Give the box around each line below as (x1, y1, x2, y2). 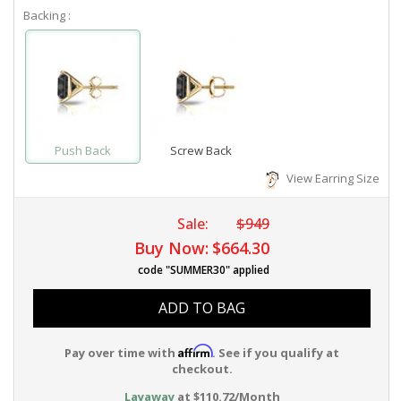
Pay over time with (64, 345, 178, 362)
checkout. (171, 361, 233, 378)
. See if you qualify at (212, 345, 339, 362)
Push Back (54, 142, 111, 159)
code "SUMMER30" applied (138, 262, 269, 278)
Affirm (178, 344, 212, 359)
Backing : (23, 6, 71, 23)
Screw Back (170, 142, 233, 159)
